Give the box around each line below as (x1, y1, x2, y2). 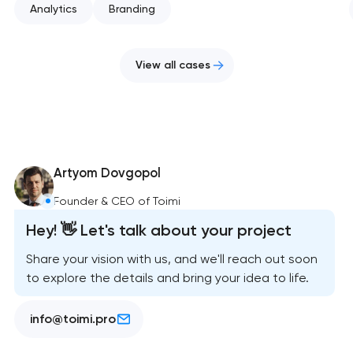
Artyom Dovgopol (54, 165, 162, 181)
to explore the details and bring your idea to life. (25, 270, 309, 286)
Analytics (29, 2, 77, 15)
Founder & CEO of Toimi (54, 195, 181, 208)
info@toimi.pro (29, 310, 116, 326)
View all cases (135, 58, 210, 72)
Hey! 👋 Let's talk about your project (25, 220, 292, 240)
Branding (108, 2, 155, 15)
